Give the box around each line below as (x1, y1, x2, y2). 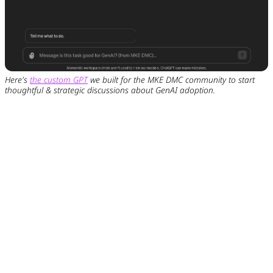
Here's (4, 74, 30, 86)
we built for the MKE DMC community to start (87, 74, 255, 86)
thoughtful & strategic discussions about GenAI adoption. (4, 84, 215, 96)
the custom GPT (29, 74, 88, 86)
